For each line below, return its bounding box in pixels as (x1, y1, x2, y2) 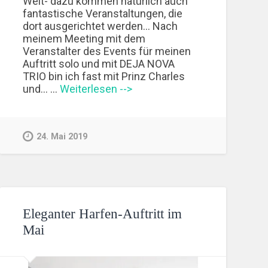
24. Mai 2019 (36, 132, 88, 142)
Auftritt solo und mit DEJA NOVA (23, 57, 175, 70)
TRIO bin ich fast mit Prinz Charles (23, 69, 185, 83)
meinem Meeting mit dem (23, 32, 146, 45)
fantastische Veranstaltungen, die (23, 7, 183, 20)
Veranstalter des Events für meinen (23, 44, 191, 57)
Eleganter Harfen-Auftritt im (23, 206, 182, 221)
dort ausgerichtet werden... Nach (23, 19, 178, 32)
